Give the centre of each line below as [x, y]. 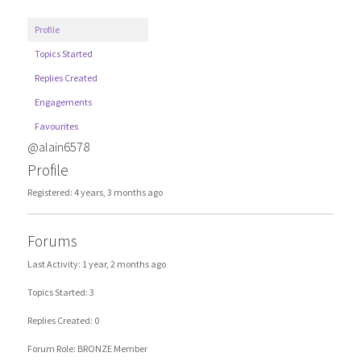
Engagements [63, 102]
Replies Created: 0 [63, 320]
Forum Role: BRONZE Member [87, 348]
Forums [52, 241]
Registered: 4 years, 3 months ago [95, 193]
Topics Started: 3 [60, 292]
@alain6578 [58, 146]
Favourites [56, 126]
